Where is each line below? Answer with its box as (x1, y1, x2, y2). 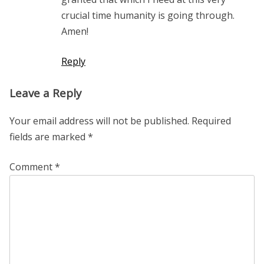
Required (192, 114, 231, 127)
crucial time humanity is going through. (61, 8, 235, 22)
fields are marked (9, 130, 88, 143)
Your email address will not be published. (9, 114, 189, 127)
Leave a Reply (9, 85, 81, 100)
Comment (9, 160, 55, 173)
